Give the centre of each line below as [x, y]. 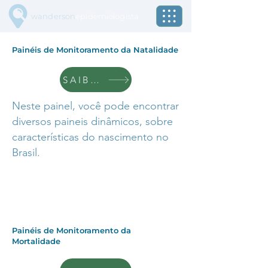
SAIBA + [87, 80]
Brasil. [26, 153]
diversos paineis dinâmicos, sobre [92, 121]
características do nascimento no [90, 137]
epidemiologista [107, 16]
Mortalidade [36, 241]
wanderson [54, 16]
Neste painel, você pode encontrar [95, 106]
